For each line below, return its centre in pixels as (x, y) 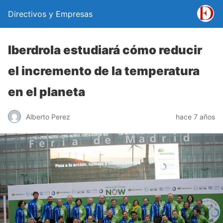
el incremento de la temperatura (104, 71)
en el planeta (47, 92)
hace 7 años (195, 116)
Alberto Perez (48, 116)
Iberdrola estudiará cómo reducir (105, 50)
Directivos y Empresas (50, 14)
